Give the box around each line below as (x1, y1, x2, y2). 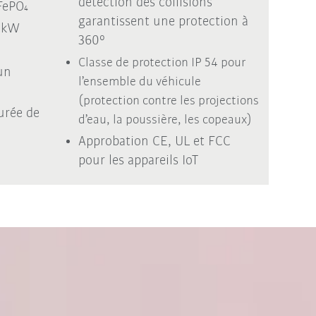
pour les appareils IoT (78, 153, 198, 168)
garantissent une (78, 14, 178, 29)
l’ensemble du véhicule (78, 75, 201, 89)
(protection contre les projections (78, 94, 259, 108)
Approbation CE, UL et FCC (78, 134, 231, 149)
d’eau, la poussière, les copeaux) (78, 113, 252, 127)
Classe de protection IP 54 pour (78, 56, 245, 70)
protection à (178, 14, 248, 29)
